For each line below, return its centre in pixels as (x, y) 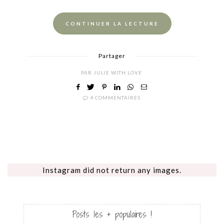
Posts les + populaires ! (112, 214)
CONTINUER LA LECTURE (112, 24)
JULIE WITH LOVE (118, 73)
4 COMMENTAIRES (115, 98)
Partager (112, 56)
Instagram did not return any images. (112, 170)
